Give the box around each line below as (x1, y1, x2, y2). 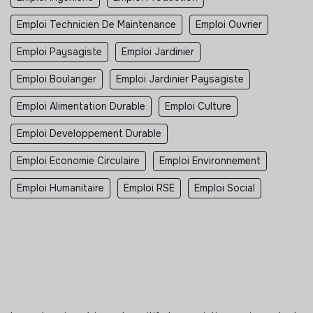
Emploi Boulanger (17, 72, 96, 85)
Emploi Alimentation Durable (17, 99, 145, 112)
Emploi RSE (124, 181, 175, 194)
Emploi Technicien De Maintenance (17, 17, 176, 31)
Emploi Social (194, 181, 255, 194)
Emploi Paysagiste (17, 45, 102, 58)
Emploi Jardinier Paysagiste (116, 72, 244, 85)
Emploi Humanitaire (17, 181, 104, 194)
